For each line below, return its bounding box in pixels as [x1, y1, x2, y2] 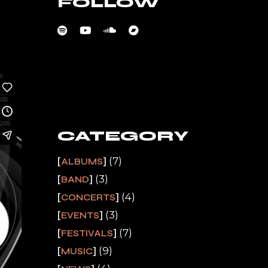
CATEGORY [57, 128, 188, 144]
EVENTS [61, 210, 99, 221]
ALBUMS [61, 156, 103, 167]
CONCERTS [61, 192, 115, 203]
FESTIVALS [61, 228, 113, 239]
